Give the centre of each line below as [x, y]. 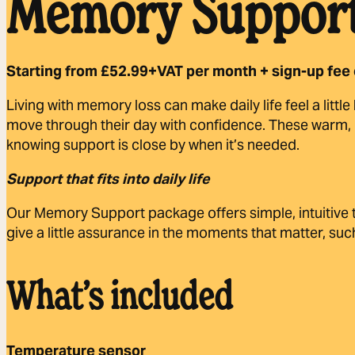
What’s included [120, 294]
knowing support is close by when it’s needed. [153, 144]
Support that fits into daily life [108, 178]
